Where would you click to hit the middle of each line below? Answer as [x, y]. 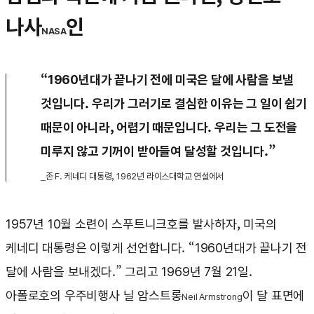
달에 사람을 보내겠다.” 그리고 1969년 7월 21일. [129, 272]
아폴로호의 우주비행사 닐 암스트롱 [94, 296]
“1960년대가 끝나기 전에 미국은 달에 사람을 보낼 [168, 80]
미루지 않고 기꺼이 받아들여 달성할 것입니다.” [158, 151]
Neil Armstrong [212, 297]
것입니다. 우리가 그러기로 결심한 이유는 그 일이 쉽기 [174, 104]
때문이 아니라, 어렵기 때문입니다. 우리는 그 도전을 [169, 128]
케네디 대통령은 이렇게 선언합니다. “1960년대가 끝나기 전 [157, 248]
